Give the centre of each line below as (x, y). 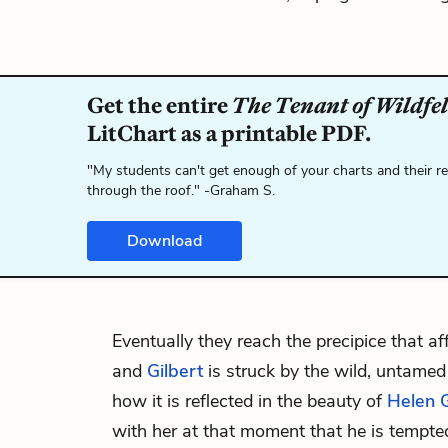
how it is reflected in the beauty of (249, 401)
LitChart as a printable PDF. (229, 133)
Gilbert (175, 371)
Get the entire (159, 105)
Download (164, 241)
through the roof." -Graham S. (181, 190)
